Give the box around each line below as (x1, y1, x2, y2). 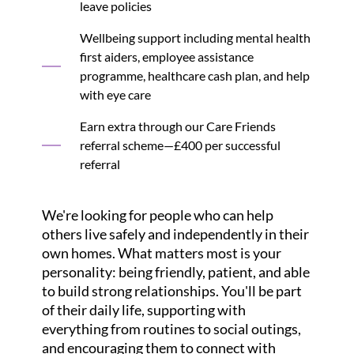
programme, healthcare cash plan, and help (79, 68, 310, 83)
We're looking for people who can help (41, 206, 273, 224)
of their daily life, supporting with (41, 301, 246, 318)
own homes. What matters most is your (41, 244, 281, 262)
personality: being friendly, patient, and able (41, 263, 310, 281)
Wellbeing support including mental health (79, 30, 311, 45)
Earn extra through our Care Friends (79, 119, 276, 134)
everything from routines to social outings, (41, 320, 301, 337)
